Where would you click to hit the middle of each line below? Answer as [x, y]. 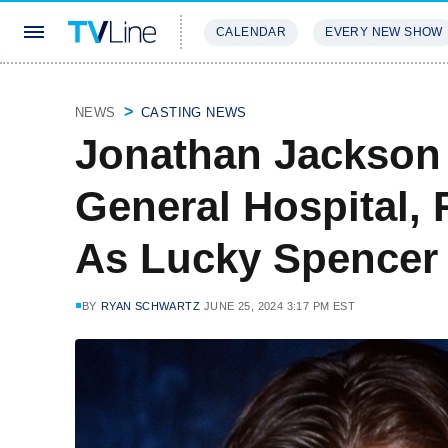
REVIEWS [342, 91]
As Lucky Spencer [256, 258]
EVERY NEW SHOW [384, 32]
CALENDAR [251, 32]
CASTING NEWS [194, 112]
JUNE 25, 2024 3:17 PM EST [280, 306]
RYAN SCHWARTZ [150, 306]
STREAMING [245, 91]
